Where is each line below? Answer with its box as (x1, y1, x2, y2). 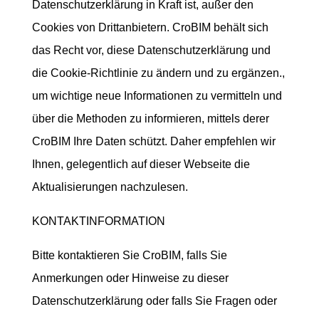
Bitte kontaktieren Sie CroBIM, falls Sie (31, 249, 227, 261)
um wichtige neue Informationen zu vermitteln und (31, 90, 282, 102)
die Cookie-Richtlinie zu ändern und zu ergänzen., (31, 67, 285, 79)
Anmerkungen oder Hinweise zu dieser (31, 272, 229, 284)
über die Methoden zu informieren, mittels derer (31, 113, 269, 125)
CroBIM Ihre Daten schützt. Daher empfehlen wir (31, 135, 276, 147)
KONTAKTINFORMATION (31, 215, 165, 227)
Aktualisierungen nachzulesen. (31, 181, 188, 193)
